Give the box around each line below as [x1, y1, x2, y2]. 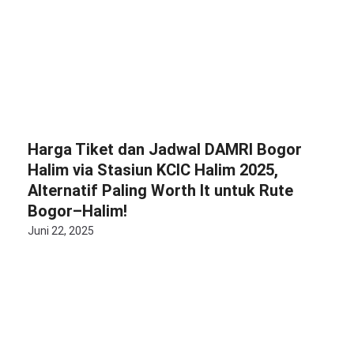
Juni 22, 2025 [28, 224, 94, 237]
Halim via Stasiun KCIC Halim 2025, [28, 160, 278, 179]
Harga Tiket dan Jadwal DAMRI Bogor [28, 140, 302, 159]
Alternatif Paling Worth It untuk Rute [28, 181, 293, 200]
